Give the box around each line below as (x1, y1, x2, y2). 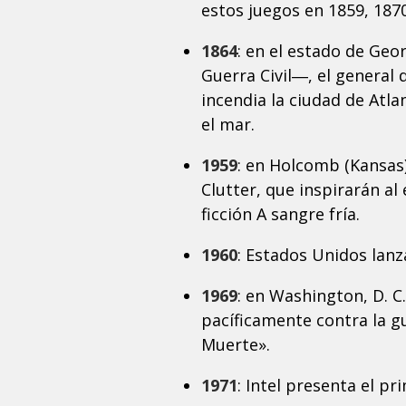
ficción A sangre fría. (201, 203, 360, 226)
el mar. (201, 113, 255, 136)
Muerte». (201, 333, 270, 356)
